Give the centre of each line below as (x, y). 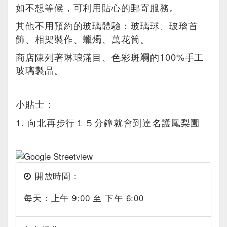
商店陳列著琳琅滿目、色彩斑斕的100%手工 (110, 57)
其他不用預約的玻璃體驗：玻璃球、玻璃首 (107, 25)
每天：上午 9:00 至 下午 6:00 (84, 198)
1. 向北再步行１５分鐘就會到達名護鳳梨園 (108, 122)
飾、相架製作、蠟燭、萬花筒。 (83, 39)
